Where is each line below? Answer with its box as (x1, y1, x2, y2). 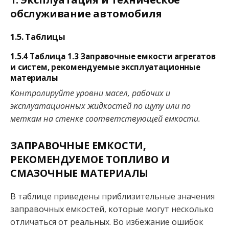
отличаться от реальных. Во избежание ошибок (10, 216, 203, 227)
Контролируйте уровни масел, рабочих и (10, 87, 170, 99)
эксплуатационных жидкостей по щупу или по (10, 100, 191, 112)
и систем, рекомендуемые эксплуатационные (10, 61, 200, 72)
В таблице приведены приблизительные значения (10, 190, 215, 202)
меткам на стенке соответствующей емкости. (10, 113, 200, 125)
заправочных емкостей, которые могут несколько (10, 203, 214, 215)
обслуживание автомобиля (10, 6, 162, 20)
